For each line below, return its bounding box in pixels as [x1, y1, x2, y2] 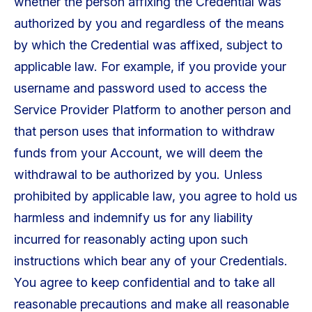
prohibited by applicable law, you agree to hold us [13, 189, 297, 204]
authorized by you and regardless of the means [13, 16, 284, 31]
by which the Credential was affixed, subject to [13, 38, 283, 53]
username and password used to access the [13, 81, 267, 96]
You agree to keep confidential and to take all [13, 275, 275, 290]
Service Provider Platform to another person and [13, 102, 291, 118]
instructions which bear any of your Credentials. [13, 253, 288, 269]
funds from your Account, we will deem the [13, 146, 263, 161]
